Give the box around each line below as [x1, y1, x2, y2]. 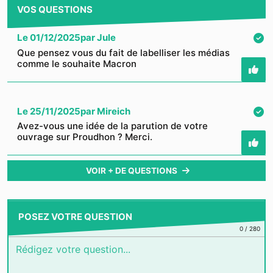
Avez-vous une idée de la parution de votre [17, 120, 208, 132]
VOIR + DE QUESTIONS [86, 166, 177, 176]
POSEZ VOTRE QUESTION [18, 211, 132, 223]
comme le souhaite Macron [17, 57, 136, 69]
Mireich [97, 105, 130, 117]
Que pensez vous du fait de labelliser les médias [17, 46, 230, 58]
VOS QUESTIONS [17, 3, 93, 15]
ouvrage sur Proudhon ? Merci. [17, 131, 152, 143]
